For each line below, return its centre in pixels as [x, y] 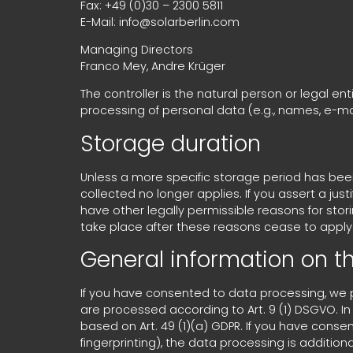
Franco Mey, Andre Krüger [153, 67]
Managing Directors [137, 50]
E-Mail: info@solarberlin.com [160, 22]
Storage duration [171, 143]
